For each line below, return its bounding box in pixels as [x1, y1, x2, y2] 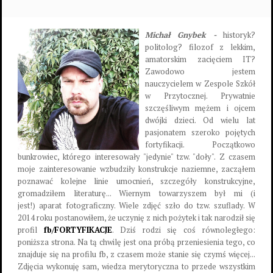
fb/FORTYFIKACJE [43, 224, 112, 235]
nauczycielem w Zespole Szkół [145, 78, 255, 89]
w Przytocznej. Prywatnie [145, 90, 255, 101]
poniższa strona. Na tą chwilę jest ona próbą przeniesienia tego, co [18, 236, 255, 247]
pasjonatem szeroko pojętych [145, 127, 255, 138]
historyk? [223, 29, 255, 40]
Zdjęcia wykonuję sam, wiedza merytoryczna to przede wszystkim [18, 261, 255, 272]
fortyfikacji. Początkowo [145, 139, 255, 150]
